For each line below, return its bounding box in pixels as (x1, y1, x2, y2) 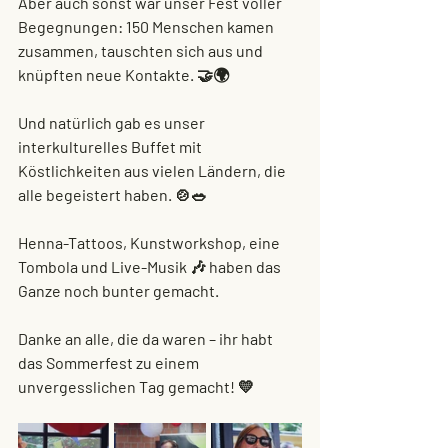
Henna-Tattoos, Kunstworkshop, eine (18, 233, 283, 252)
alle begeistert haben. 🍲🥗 (18, 185, 207, 204)
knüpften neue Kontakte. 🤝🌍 (18, 65, 229, 84)
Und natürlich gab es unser (18, 113, 208, 132)
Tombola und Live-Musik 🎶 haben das (18, 257, 284, 276)
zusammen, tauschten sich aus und (18, 41, 266, 60)
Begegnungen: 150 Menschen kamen (18, 17, 277, 36)
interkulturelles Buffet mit (18, 137, 205, 156)
